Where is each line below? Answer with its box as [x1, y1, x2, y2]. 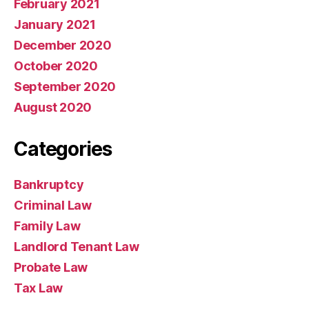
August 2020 [14, 99, 92, 114]
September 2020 [14, 79, 117, 94]
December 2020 [14, 37, 112, 52]
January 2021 [14, 17, 96, 32]
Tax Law [14, 280, 63, 295]
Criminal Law [14, 197, 92, 212]
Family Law [14, 218, 81, 233]
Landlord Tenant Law [14, 239, 139, 254]
